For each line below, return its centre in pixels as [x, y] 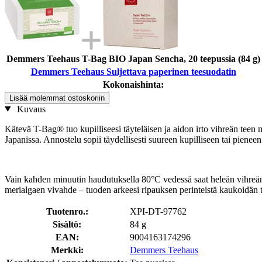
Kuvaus [30, 109]
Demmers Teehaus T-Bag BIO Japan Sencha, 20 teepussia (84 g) [133, 58]
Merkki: [67, 250]
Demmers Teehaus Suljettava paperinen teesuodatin [133, 71]
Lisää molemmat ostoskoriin [57, 98]
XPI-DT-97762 [158, 211]
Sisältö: [67, 224]
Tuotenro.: [67, 211]
